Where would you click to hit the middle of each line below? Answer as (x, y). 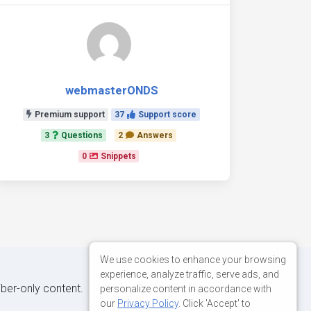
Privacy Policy (148, 303)
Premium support (70, 115)
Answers (154, 135)
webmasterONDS (111, 90)
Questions (82, 135)
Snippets (118, 156)
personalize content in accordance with (186, 288)
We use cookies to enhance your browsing (193, 259)
